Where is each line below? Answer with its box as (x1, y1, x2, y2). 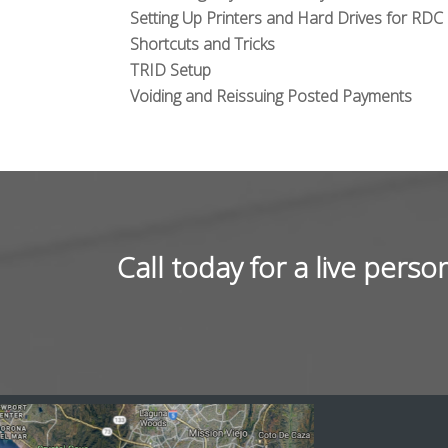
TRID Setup (130, 59, 211, 81)
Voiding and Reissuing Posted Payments (130, 85, 412, 107)
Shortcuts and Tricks (130, 33, 275, 55)
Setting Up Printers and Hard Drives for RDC (130, 7, 443, 29)
